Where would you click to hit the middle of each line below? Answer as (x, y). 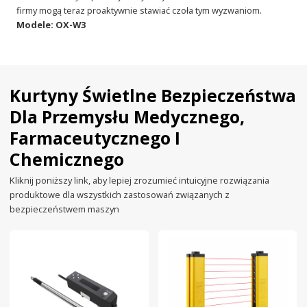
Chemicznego (67, 160)
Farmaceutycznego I (95, 138)
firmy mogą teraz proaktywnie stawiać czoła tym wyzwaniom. (139, 10)
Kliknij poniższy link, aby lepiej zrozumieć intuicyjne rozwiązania (140, 181)
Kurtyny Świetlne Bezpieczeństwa (153, 96)
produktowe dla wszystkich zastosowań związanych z (120, 195)
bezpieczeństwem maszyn (65, 209)
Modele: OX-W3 (51, 24)
